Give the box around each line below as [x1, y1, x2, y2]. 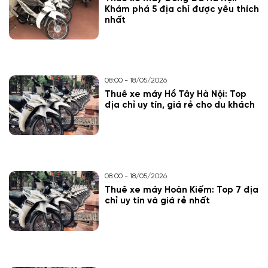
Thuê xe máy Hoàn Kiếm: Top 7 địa [105, 185, 258, 195]
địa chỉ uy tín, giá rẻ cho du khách [105, 100, 255, 110]
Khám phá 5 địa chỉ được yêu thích [105, 5, 259, 14]
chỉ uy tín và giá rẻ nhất [105, 196, 210, 206]
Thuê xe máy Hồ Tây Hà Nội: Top [105, 90, 246, 99]
